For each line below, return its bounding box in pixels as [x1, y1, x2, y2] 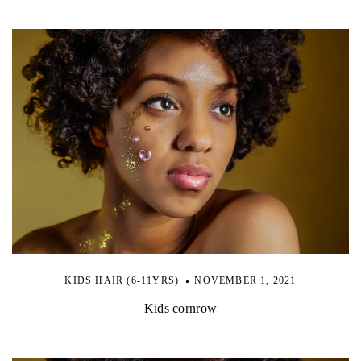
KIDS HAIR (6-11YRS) [64, 274, 180, 286]
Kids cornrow [143, 301, 218, 315]
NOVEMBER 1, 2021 [194, 274, 297, 286]
